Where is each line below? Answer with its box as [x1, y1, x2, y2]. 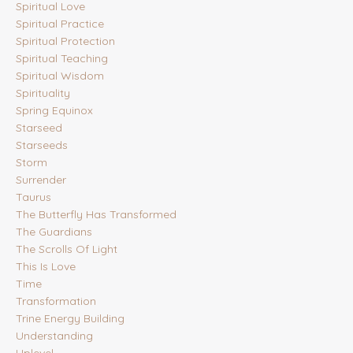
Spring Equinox [16, 103, 93, 118]
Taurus [16, 190, 51, 205]
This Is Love [16, 259, 76, 274]
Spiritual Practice [16, 17, 104, 32]
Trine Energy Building [16, 311, 124, 326]
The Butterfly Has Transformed [16, 207, 176, 222]
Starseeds [16, 138, 68, 153]
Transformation [16, 294, 96, 309]
